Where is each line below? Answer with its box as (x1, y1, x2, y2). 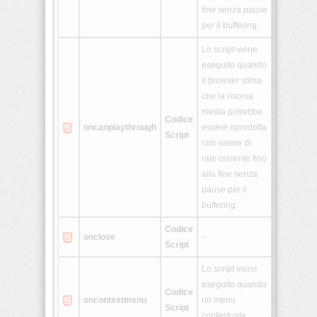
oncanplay (83, 122, 125, 133)
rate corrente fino (202, 154, 267, 164)
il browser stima (202, 76, 262, 86)
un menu (202, 295, 236, 306)
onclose (83, 232, 115, 243)
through (125, 122, 156, 133)
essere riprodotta (202, 122, 267, 133)
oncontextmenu (83, 295, 146, 306)
